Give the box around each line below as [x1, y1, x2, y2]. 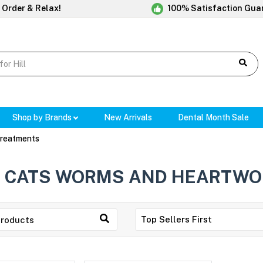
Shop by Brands [12, 113, 73, 123]
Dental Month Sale [178, 113, 249, 123]
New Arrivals [104, 113, 153, 123]
